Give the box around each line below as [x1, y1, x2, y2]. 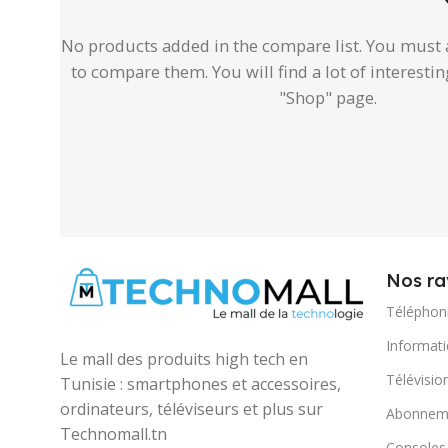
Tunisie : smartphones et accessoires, [60, 373, 341, 396]
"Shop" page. [278, 86, 377, 110]
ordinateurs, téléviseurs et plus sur [60, 398, 323, 421]
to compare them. [70, 60, 208, 84]
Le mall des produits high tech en [60, 348, 308, 371]
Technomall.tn [60, 423, 167, 446]
